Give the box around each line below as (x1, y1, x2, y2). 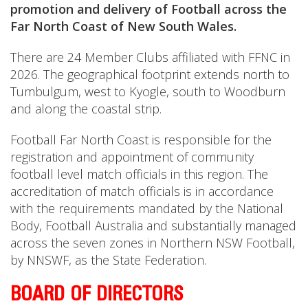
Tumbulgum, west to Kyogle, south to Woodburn (10, 83, 285, 100)
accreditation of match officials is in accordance (10, 183, 274, 200)
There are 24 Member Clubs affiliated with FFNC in (10, 49, 290, 66)
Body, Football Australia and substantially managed (10, 217, 296, 234)
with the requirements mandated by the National (10, 200, 283, 217)
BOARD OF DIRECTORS (10, 282, 183, 307)
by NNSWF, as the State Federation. (10, 252, 206, 269)
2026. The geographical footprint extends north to (10, 66, 289, 83)
